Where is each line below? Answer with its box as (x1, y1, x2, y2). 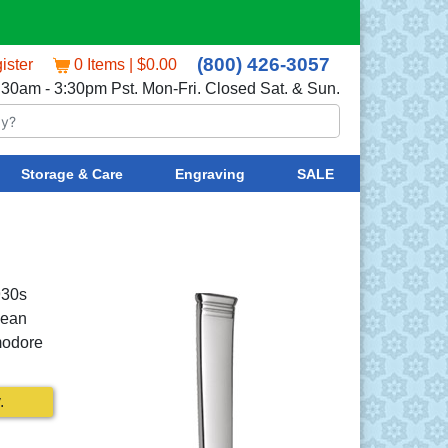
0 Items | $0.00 (74, 56, 177, 73)
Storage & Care (20, 165, 123, 182)
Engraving (174, 165, 245, 182)
